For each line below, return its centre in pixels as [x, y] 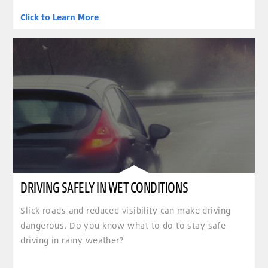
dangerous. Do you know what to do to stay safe [123, 226]
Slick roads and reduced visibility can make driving [126, 211]
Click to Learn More [60, 17]
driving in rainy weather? [72, 240]
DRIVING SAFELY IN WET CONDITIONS [104, 187]
